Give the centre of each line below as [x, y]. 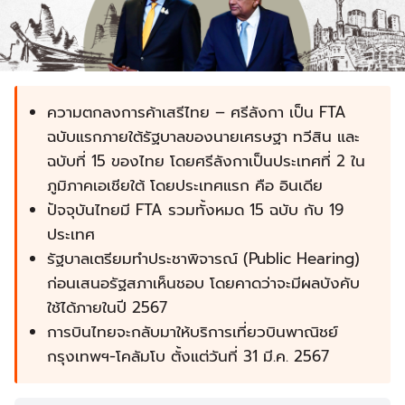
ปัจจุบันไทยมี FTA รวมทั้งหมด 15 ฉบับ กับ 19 [195, 210]
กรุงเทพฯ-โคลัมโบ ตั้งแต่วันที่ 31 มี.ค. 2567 [188, 357]
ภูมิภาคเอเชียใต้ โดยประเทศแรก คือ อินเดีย [185, 186]
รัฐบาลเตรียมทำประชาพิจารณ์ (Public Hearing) [203, 259]
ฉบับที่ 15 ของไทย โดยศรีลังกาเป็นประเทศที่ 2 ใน [206, 161]
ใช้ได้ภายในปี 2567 [107, 308]
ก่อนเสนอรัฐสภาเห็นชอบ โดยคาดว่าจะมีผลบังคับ [203, 283]
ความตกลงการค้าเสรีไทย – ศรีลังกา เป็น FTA [197, 113]
